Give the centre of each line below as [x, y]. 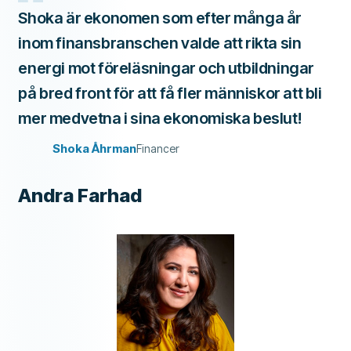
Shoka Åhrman [95, 148]
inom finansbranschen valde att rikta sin [160, 43]
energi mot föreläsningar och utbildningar [166, 68]
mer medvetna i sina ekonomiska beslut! [160, 118]
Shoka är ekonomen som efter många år [160, 18]
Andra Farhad [80, 195]
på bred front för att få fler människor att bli [170, 93]
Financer [158, 148]
